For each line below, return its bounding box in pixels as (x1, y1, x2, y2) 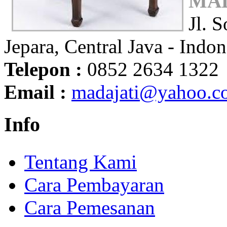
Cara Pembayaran (24, 173, 164, 196)
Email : (4, 81, 71, 103)
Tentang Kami (24, 150, 137, 173)
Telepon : (4, 58, 87, 80)
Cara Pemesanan (24, 196, 155, 218)
